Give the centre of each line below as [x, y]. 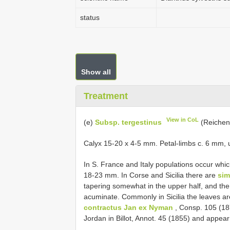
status [90, 17]
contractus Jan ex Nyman [128, 207]
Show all [96, 72]
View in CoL [183, 120]
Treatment [106, 96]
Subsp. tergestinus [128, 122]
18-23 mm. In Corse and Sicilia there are [151, 175]
